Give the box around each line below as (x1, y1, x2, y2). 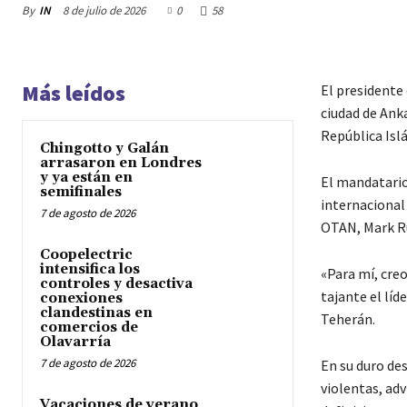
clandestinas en (40, 304, 153, 323)
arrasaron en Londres (40, 154, 202, 173)
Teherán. (320, 310, 375, 329)
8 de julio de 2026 (63, 3, 145, 19)
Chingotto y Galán (40, 140, 169, 158)
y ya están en (40, 169, 133, 187)
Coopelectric (40, 246, 133, 264)
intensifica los (40, 261, 140, 279)
